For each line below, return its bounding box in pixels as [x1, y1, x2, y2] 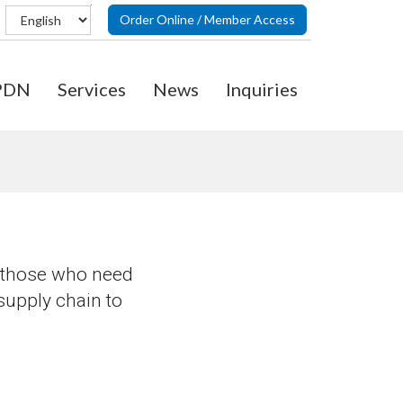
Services [58, 78, 126, 100]
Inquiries [226, 78, 298, 100]
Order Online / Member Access [120, 12, 295, 27]
